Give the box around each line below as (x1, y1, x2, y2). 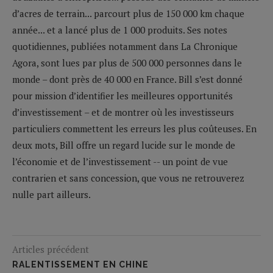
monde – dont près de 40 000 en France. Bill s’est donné (12, 73, 243, 85)
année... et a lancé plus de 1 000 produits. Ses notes (12, 23, 227, 36)
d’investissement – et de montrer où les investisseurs (12, 105, 234, 118)
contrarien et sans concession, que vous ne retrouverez (12, 171, 244, 184)
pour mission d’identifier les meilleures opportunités (12, 89, 233, 102)
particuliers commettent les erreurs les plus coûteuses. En (12, 122, 257, 135)
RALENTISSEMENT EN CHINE (12, 259, 149, 269)
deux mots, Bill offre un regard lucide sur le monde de (12, 138, 235, 151)
